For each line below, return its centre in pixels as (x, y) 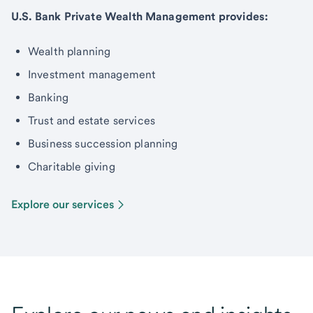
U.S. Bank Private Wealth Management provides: (140, 16)
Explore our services (63, 204)
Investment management (92, 74)
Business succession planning (103, 144)
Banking (49, 97)
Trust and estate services (92, 121)
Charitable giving (72, 167)
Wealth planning (70, 51)
